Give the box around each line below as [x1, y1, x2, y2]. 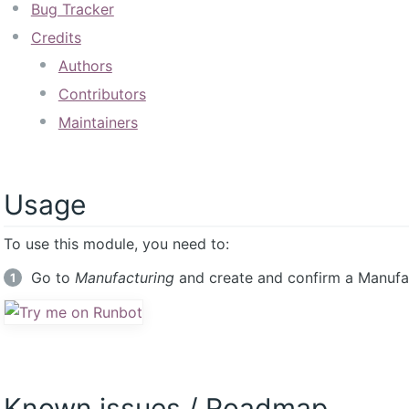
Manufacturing [74, 268, 174, 288]
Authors [58, 57, 112, 76]
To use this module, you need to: [3, 235, 229, 254]
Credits [30, 28, 81, 47]
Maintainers [58, 113, 138, 132]
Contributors [58, 85, 146, 104]
